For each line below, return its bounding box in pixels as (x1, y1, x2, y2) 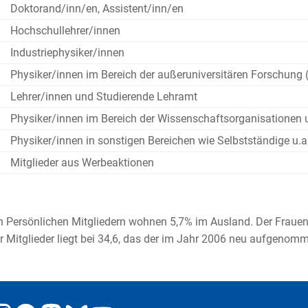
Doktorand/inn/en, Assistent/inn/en (10, 2, 184, 16)
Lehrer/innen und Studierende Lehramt (10, 90, 197, 104)
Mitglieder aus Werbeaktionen (10, 156, 154, 170)
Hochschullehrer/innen (10, 24, 120, 38)
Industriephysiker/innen (10, 46, 124, 60)
